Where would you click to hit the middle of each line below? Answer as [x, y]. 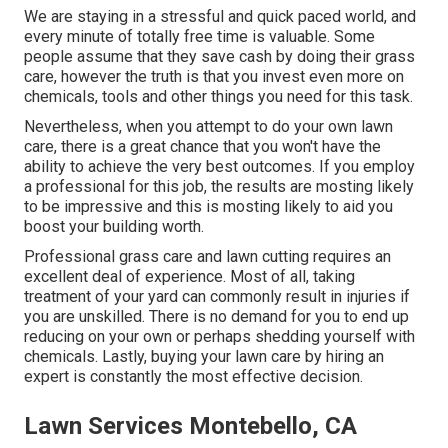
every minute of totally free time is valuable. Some [199, 37]
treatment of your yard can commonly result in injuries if [217, 297]
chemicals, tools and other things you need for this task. [218, 97]
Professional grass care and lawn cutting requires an [207, 257]
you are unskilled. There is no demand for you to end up [216, 317]
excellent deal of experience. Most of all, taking [189, 277]
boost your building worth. [114, 227]
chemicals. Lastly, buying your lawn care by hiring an [204, 357]
